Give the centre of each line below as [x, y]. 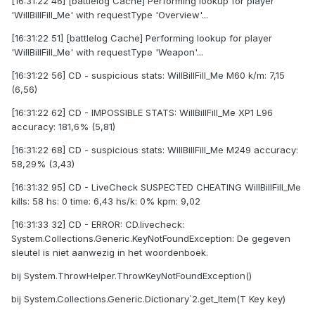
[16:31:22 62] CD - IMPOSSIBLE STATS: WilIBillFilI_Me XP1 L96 [142, 113]
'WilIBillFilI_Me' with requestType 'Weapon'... [107, 52]
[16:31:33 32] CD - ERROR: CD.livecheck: [98, 225]
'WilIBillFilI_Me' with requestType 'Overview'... [110, 15]
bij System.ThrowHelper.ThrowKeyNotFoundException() [131, 276]
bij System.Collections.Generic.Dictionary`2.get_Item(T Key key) [148, 299]
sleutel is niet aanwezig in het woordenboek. [110, 253]
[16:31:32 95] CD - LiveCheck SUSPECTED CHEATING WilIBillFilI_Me [156, 187]
